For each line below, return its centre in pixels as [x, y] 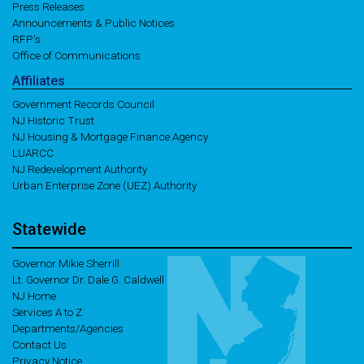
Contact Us [39, 344]
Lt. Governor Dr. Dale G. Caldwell [88, 279]
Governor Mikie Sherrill [66, 263]
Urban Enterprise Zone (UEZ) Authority [104, 185]
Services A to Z [47, 312]
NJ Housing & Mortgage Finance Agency [110, 136]
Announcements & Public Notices [93, 23]
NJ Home [34, 296]
